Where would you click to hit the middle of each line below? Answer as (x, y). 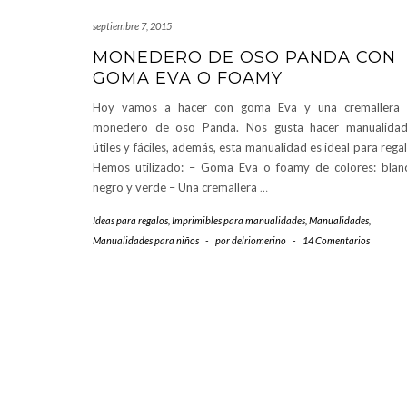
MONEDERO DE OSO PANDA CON (244, 58)
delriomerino (259, 241)
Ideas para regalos (130, 221)
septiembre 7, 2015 (132, 26)
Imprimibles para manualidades (238, 221)
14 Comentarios (336, 241)
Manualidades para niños (146, 241)
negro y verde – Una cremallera (176, 188)
